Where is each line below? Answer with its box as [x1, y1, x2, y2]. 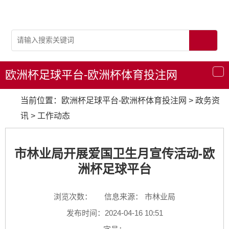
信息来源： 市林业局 [104, 192, 175, 201]
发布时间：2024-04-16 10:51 [66, 209, 163, 217]
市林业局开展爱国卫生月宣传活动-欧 [14, 147, 215, 161]
